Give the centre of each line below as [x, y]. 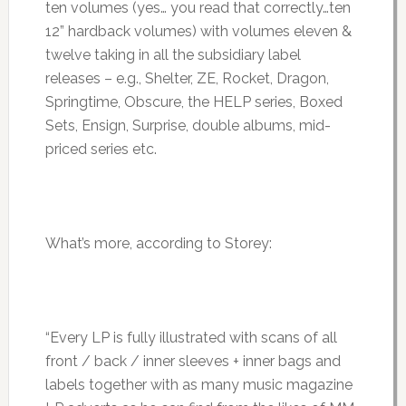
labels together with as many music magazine [198, 385]
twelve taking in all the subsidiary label [173, 55]
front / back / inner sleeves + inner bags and [193, 362]
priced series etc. [101, 150]
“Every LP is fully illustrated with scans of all [191, 338]
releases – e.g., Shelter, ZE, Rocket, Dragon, [187, 79]
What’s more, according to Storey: [158, 244]
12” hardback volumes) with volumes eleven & [198, 32]
